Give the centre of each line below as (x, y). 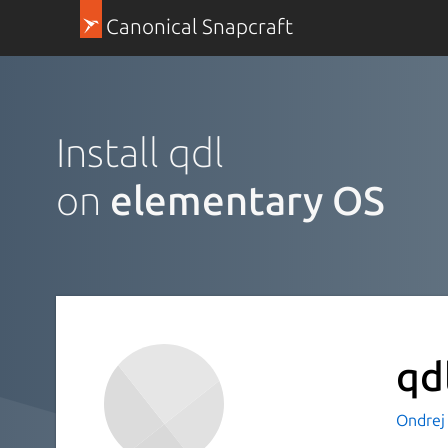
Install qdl (140, 152)
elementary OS (247, 200)
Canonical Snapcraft (199, 26)
